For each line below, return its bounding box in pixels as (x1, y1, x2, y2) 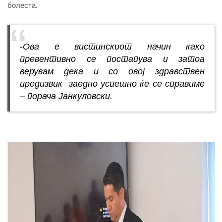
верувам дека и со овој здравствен (20, 64, 205, 77)
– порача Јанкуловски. (20, 89, 112, 102)
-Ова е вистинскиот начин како (20, 40, 205, 53)
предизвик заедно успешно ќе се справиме (20, 77, 205, 90)
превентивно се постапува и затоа (20, 52, 205, 65)
